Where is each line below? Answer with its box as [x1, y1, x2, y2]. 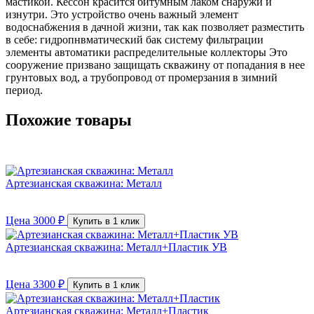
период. [6, 84, 43, 97]
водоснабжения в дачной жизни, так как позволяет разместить [6, 21, 304, 34]
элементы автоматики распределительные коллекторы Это [6, 46, 287, 59]
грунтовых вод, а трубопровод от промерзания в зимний [6, 71, 278, 84]
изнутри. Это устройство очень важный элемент [6, 8, 238, 21]
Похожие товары [6, 111, 132, 130]
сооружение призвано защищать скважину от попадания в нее [6, 59, 305, 71]
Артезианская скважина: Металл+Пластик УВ [6, 241, 227, 253]
